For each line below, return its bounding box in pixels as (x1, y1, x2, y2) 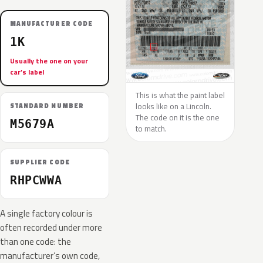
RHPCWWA (10, 173, 62, 187)
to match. (136, 123, 167, 134)
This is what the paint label (136, 89, 225, 101)
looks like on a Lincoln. (136, 100, 211, 112)
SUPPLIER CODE (10, 157, 70, 167)
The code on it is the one (136, 112, 220, 123)
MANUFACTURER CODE (10, 19, 93, 28)
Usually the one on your (10, 55, 88, 66)
